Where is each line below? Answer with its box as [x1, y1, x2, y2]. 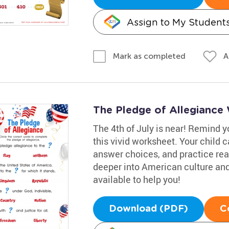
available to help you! [93, 173, 180, 186]
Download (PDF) [108, 204, 188, 214]
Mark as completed [112, 51, 186, 61]
